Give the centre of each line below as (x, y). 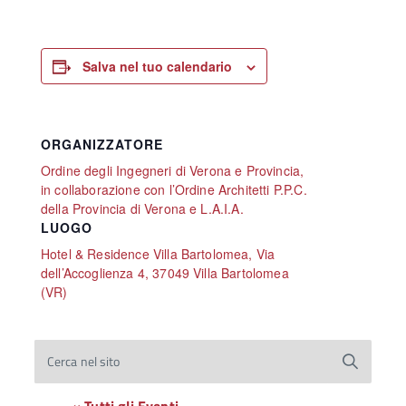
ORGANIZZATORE (102, 145)
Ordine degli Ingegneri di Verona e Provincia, (173, 171)
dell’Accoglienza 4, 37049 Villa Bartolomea (165, 273)
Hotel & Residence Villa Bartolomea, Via (158, 254)
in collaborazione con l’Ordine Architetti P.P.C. (174, 190)
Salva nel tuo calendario (158, 67)
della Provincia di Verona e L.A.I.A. (142, 209)
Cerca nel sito (84, 362)
